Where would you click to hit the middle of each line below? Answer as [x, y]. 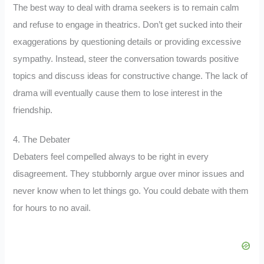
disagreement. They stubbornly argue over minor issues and [129, 174]
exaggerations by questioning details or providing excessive [127, 42]
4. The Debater [42, 140]
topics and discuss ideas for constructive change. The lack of [131, 76]
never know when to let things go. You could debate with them [131, 191]
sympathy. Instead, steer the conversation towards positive [126, 59]
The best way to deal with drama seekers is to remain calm [126, 7]
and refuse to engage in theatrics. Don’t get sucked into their [128, 24]
